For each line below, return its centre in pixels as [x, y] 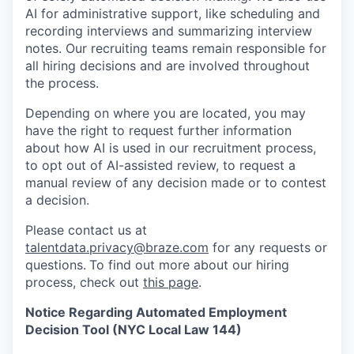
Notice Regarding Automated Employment [156, 312]
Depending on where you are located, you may [166, 113]
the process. [62, 83]
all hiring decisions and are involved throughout [168, 66]
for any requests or [268, 247]
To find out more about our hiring [189, 265]
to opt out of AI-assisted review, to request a [160, 165]
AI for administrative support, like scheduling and [173, 13]
